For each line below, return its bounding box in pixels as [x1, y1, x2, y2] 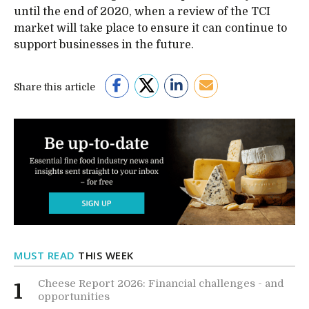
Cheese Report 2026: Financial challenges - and [38, 277, 284, 290]
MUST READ [14, 248, 75, 262]
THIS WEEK [74, 248, 134, 262]
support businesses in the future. [14, 39, 194, 51]
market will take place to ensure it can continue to [14, 22, 287, 34]
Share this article [14, 81, 95, 92]
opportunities [38, 290, 110, 303]
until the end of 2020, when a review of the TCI [14, 6, 270, 18]
